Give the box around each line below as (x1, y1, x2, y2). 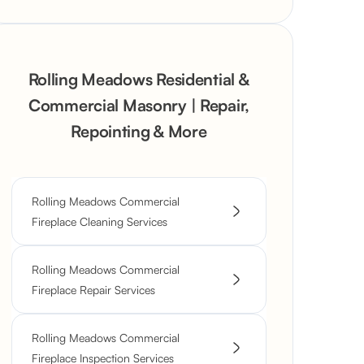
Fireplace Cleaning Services (32, 214, 167, 228)
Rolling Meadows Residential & (28, 69, 250, 89)
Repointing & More (71, 121, 207, 141)
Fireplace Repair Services (32, 283, 155, 297)
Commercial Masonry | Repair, (28, 95, 250, 115)
